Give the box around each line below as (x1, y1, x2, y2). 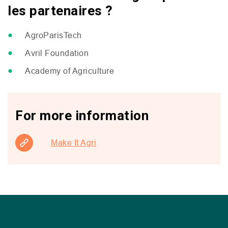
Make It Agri (51, 138, 96, 147)
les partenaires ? (8, 3, 116, 18)
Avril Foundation (25, 48, 89, 58)
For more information (15, 108, 149, 123)
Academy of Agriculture (25, 66, 114, 75)
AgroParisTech (25, 31, 82, 40)
